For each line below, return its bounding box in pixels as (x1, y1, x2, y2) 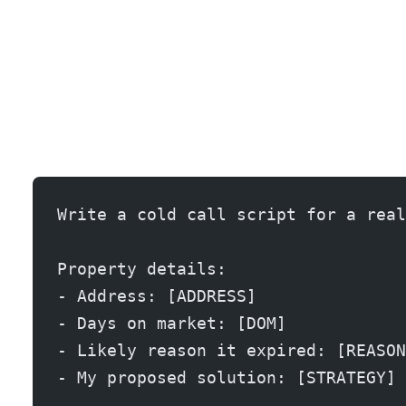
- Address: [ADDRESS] (57, 285, 256, 305)
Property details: (57, 258, 227, 278)
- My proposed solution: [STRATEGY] (57, 367, 396, 387)
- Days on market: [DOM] (57, 313, 286, 333)
